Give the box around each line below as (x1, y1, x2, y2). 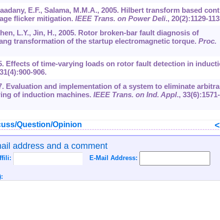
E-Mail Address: (89, 154, 139, 162)
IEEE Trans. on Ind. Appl (93, 90, 177, 99)
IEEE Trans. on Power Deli (75, 14, 165, 23)
